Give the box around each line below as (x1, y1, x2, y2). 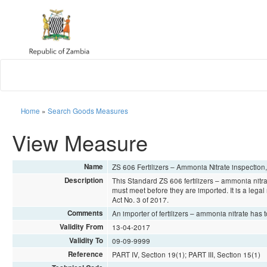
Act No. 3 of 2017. (112, 194, 169, 204)
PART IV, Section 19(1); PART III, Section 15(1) (112, 249, 261, 259)
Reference (67, 249, 103, 259)
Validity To (69, 235, 103, 246)
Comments (67, 207, 103, 218)
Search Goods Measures (48, 105, 128, 116)
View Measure (12, 126, 148, 157)
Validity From (59, 221, 103, 232)
